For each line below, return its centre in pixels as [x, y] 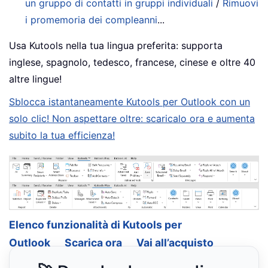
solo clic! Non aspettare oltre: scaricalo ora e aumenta [132, 118]
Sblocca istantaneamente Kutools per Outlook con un [130, 101]
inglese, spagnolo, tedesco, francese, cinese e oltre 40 [132, 62]
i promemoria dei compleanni [92, 19]
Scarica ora [93, 242]
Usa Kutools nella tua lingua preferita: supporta [116, 45]
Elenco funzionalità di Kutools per [95, 224]
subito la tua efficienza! [62, 135]
